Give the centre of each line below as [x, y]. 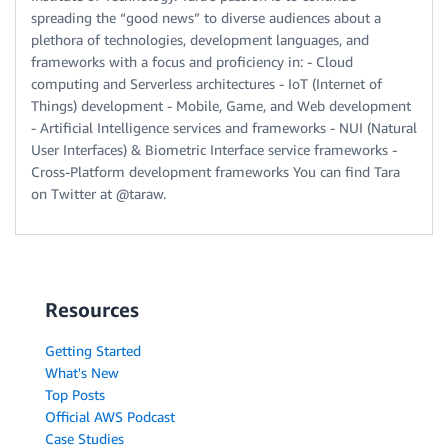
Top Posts [75, 395]
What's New [82, 373]
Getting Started [93, 351]
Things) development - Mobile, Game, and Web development [221, 106]
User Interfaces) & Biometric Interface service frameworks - [214, 150]
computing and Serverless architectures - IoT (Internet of [206, 84]
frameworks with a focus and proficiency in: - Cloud [192, 62]
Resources [92, 310]
